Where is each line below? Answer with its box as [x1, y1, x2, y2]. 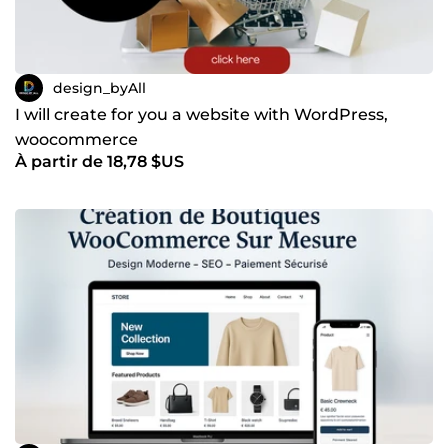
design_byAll [53, 78, 146, 97]
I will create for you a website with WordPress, [15, 105, 388, 125]
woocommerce [15, 130, 138, 150]
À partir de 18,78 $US [15, 152, 184, 172]
